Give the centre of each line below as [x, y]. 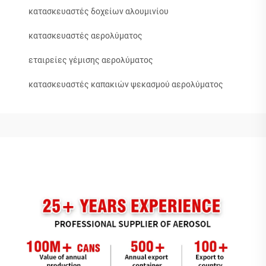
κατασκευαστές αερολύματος [85, 36]
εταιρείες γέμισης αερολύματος [91, 60]
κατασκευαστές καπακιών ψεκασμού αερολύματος [126, 84]
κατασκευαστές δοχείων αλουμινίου [99, 11]
